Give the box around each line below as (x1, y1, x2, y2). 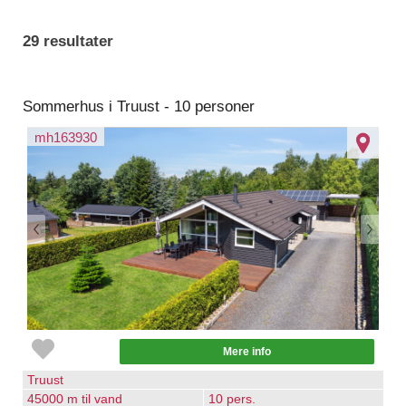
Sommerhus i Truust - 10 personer (23, 98, 255, 115)
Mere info (223, 345, 271, 358)
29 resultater (23, 33, 113, 50)
